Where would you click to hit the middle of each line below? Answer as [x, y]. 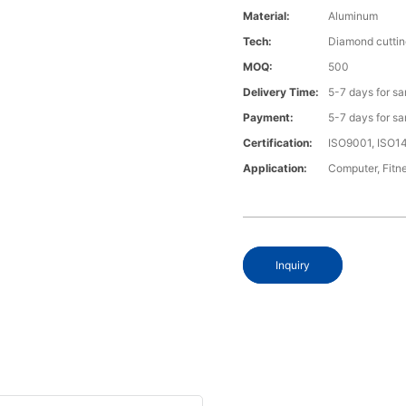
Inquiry [293, 266]
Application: [275, 169]
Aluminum [353, 16]
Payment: [269, 118]
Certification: [278, 143]
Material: [267, 16]
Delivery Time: [281, 92]
